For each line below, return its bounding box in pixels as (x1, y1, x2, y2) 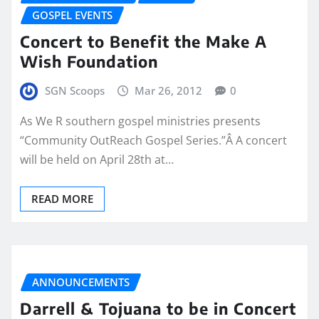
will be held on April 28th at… (20, 152, 174, 168)
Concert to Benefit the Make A (20, 31, 267, 51)
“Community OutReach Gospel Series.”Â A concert (20, 132, 287, 149)
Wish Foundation (20, 51, 158, 71)
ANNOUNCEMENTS (32, 275, 130, 290)
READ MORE (31, 192, 93, 206)
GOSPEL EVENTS (32, 8, 113, 23)
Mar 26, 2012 (135, 83, 203, 98)
